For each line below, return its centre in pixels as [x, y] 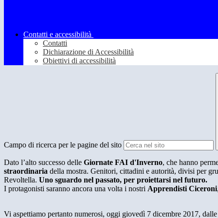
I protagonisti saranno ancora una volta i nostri [76, 189]
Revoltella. [21, 180]
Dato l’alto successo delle [44, 163]
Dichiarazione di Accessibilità [88, 52]
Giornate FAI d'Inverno [123, 163]
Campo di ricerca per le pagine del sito [63, 145]
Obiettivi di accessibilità [79, 61]
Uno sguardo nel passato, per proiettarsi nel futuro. [123, 180]
